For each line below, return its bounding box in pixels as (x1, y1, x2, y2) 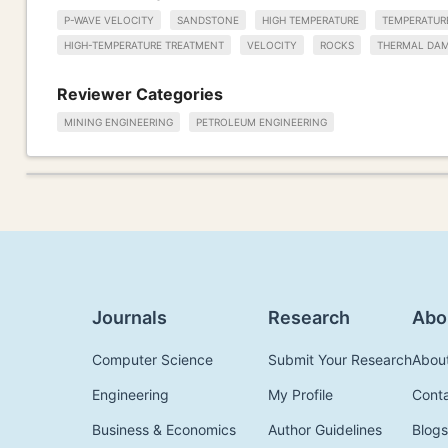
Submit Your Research (268, 351, 412, 369)
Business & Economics (92, 421, 236, 439)
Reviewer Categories (57, 83, 223, 104)
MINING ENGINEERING (64, 116, 173, 129)
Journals (92, 307, 167, 329)
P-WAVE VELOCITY (64, 14, 154, 27)
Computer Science (92, 351, 213, 369)
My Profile (268, 386, 333, 404)
